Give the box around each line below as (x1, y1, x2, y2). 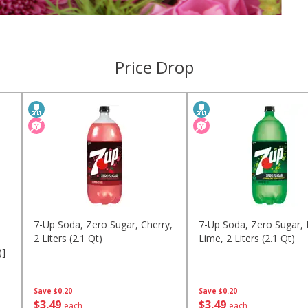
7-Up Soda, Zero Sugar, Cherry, (34, 218, 173, 232)
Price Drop (114, 56, 194, 79)
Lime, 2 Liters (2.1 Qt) (199, 232, 295, 245)
